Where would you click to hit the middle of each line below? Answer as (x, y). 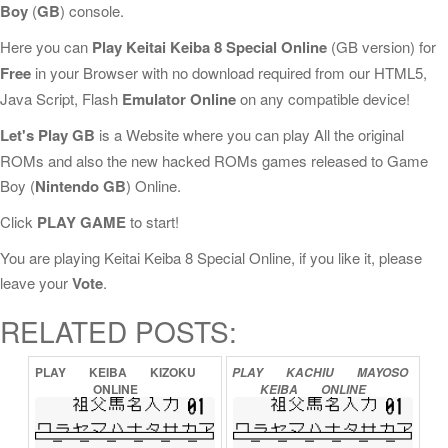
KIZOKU (172, 372)
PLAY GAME (81, 222)
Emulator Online (179, 99)
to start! (152, 221)
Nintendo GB (80, 186)
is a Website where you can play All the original (249, 134)
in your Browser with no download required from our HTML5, (229, 72)
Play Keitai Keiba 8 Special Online (209, 47)
